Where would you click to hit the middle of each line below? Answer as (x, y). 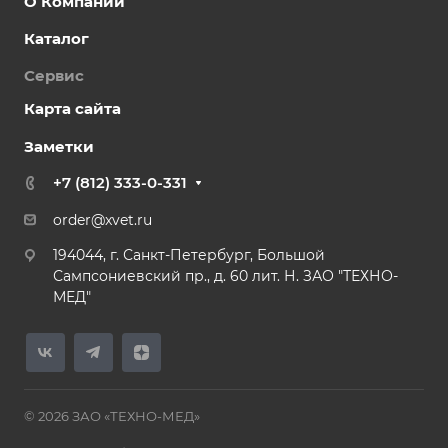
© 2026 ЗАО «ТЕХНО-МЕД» (112, 416)
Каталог (56, 38)
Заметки (59, 146)
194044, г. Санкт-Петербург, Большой (189, 255)
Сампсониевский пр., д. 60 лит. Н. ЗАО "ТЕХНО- (225, 276)
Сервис (54, 75)
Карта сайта (72, 108)
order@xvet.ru (102, 220)
